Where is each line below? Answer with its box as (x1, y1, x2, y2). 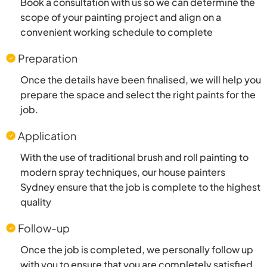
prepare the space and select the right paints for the (20, 88, 256, 101)
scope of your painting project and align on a (20, 10, 221, 23)
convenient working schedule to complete (20, 25, 213, 38)
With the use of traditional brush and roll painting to (20, 150, 249, 163)
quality (20, 195, 51, 208)
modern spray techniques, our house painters (20, 165, 225, 178)
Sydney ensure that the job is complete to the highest (20, 180, 260, 193)
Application (18, 128, 76, 142)
